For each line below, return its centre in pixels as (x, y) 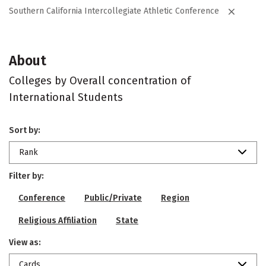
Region (175, 198)
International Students (66, 97)
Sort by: (25, 130)
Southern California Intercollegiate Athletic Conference (114, 11)
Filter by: (26, 176)
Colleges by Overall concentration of (100, 81)
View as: (25, 243)
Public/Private (113, 198)
